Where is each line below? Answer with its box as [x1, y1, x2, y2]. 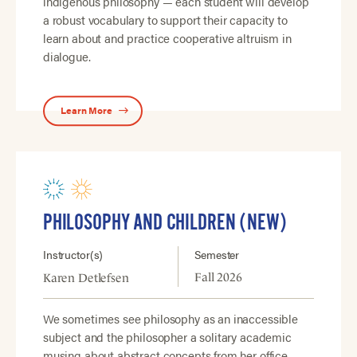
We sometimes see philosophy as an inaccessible [42, 310, 298, 328]
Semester [194, 246, 240, 263]
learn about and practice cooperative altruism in [42, 29, 292, 47]
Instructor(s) [42, 246, 104, 263]
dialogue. [42, 48, 91, 65]
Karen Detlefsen [42, 271, 129, 285]
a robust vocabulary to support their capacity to [42, 11, 288, 29]
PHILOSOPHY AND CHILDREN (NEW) [42, 209, 287, 237]
